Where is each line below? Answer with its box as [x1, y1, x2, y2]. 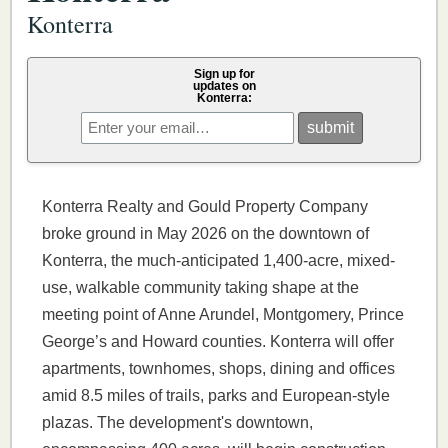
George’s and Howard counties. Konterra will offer [42, 333, 394, 351]
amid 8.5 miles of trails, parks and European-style [42, 387, 390, 405]
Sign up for [193, 67, 255, 82]
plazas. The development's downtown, [42, 414, 313, 432]
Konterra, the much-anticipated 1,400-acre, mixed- [42, 252, 395, 270]
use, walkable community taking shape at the [42, 279, 359, 297]
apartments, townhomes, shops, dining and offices [42, 360, 395, 378]
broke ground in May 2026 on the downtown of [42, 225, 369, 243]
